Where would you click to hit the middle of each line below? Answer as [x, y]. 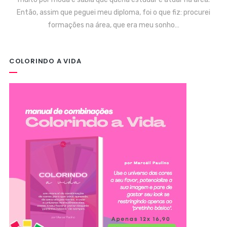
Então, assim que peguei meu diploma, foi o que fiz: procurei [113, 12]
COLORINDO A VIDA [45, 61]
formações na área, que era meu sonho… [113, 25]
